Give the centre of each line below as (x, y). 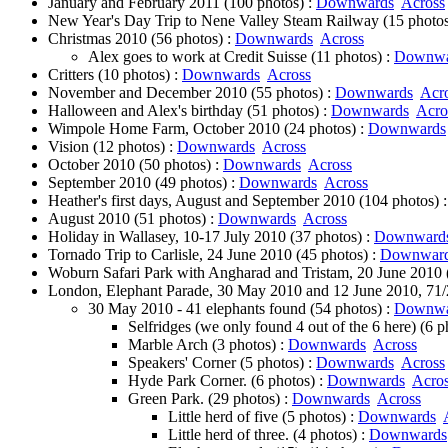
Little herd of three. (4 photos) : (268, 434)
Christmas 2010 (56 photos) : (141, 38)
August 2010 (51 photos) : (133, 218)
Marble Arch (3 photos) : (208, 344)
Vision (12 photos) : (112, 146)
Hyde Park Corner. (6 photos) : (227, 380)
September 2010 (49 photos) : (143, 182)
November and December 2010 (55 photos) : (191, 92)
